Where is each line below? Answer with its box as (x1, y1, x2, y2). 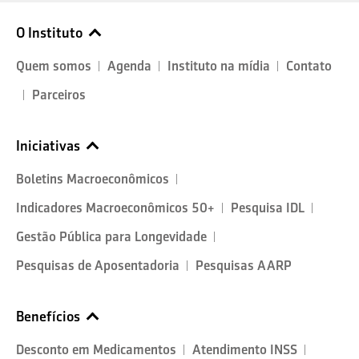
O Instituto (16, 24, 83, 41)
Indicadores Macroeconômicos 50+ (16, 200, 215, 216)
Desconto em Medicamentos (16, 341, 176, 357)
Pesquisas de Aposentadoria (16, 257, 179, 273)
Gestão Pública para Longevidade (16, 228, 207, 244)
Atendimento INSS (192, 341, 297, 357)
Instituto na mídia (167, 58, 270, 74)
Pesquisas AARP (196, 257, 292, 273)
